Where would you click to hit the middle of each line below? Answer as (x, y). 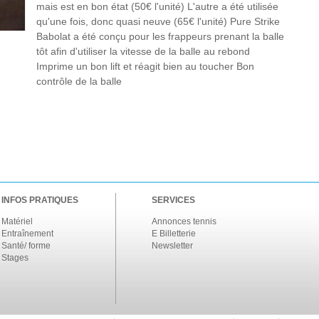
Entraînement (27, 233)
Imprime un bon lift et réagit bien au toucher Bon (145, 66)
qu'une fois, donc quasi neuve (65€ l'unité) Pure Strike (158, 21)
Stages (15, 257)
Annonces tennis (184, 221)
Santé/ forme (26, 245)
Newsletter (172, 245)
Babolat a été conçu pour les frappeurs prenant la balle (160, 36)
